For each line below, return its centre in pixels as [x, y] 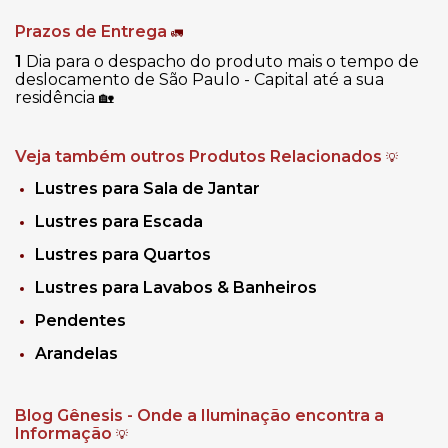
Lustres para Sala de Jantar [147, 188]
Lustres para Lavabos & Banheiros [176, 287]
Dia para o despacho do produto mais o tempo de [222, 61]
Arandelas [76, 353]
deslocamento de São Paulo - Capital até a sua [199, 79]
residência [57, 97]
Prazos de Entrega [91, 31]
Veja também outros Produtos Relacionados [200, 156]
